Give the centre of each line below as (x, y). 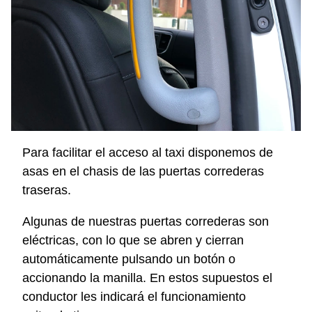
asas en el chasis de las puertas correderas (143, 171)
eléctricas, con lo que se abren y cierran (133, 240)
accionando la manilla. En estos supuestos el (147, 278)
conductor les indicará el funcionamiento (134, 296)
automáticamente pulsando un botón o (129, 259)
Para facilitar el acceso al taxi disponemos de (148, 152)
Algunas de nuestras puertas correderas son (146, 221)
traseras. (47, 190)
